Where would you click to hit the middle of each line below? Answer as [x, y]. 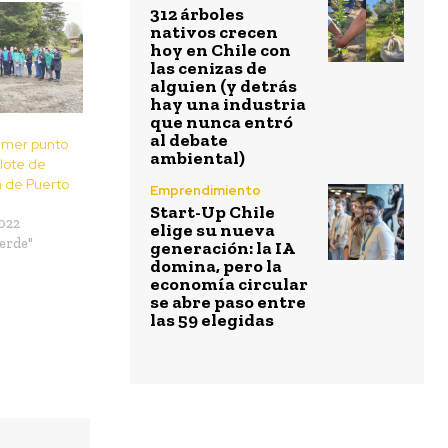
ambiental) [197, 158]
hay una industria [228, 104]
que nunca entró [221, 122]
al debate [189, 140]
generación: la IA [222, 248]
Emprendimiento [205, 191]
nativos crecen [214, 32]
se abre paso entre [228, 302]
